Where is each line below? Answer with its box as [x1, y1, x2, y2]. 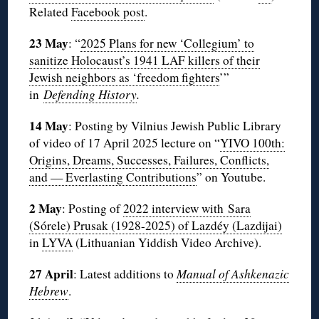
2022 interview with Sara [123, 200, 251, 217]
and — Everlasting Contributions [29, 169, 197, 186]
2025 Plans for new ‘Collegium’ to [80, 35, 255, 52]
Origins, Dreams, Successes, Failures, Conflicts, [29, 152, 270, 169]
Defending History [43, 86, 137, 103]
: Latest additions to [73, 266, 177, 283]
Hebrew [29, 283, 69, 300]
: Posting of [62, 200, 124, 217]
